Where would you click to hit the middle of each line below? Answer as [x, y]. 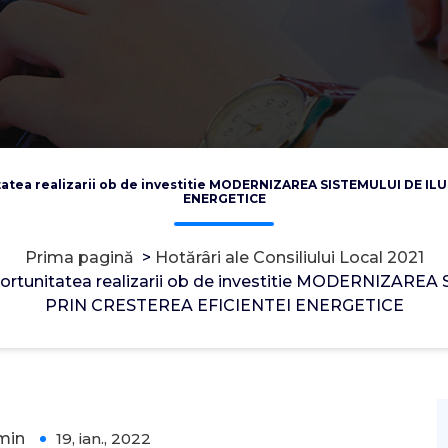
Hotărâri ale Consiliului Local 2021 [289, 258]
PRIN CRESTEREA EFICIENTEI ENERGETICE [224, 306]
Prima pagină [79, 258]
